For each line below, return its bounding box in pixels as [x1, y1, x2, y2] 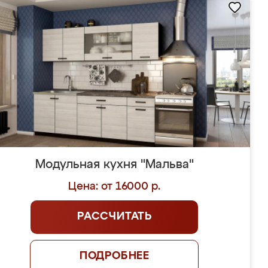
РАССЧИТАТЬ [77, 211, 152, 222]
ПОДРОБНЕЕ [79, 251, 150, 261]
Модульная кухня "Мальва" [35, 159, 194, 170]
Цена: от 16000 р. [68, 181, 161, 192]
